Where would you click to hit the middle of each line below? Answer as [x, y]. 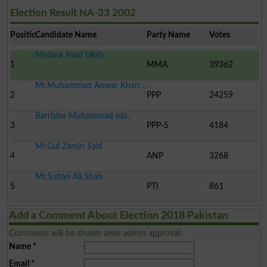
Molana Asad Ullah [69, 55]
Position [25, 35]
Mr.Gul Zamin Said [69, 146]
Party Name [169, 35]
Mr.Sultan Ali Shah [69, 176]
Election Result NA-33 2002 [73, 13]
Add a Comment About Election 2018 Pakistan [118, 215]
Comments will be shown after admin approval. [95, 233]
